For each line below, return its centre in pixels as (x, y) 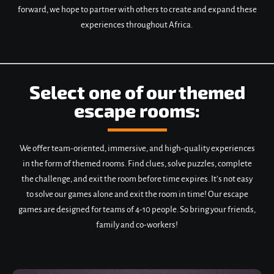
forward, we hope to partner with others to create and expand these (137, 9)
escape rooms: (137, 110)
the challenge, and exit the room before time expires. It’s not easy (137, 179)
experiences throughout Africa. (137, 25)
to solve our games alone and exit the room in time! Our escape (137, 194)
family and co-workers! (137, 225)
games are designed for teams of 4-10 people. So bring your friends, (137, 209)
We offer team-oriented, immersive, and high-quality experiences (137, 148)
